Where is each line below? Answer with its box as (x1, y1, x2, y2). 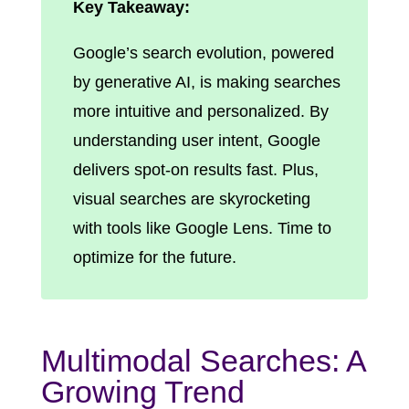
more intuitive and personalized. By (72, 101, 329, 121)
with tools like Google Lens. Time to (72, 218, 331, 237)
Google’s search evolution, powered (72, 43, 334, 62)
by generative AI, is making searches (72, 72, 341, 91)
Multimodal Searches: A (40, 342, 365, 378)
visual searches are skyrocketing (72, 189, 310, 208)
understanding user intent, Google (72, 131, 320, 150)
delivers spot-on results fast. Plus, (72, 160, 319, 179)
